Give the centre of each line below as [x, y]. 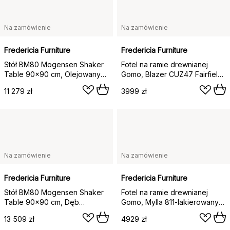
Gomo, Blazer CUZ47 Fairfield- [173, 74]
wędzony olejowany [39, 212]
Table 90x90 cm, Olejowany [52, 74]
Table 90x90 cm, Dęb [42, 202]
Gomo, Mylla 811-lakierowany [170, 202]
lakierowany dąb [149, 84]
